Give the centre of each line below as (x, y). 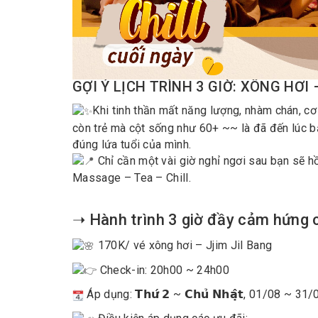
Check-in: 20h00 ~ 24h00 (163, 270)
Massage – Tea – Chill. (132, 178)
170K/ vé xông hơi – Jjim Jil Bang (183, 246)
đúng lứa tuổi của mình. (132, 144)
